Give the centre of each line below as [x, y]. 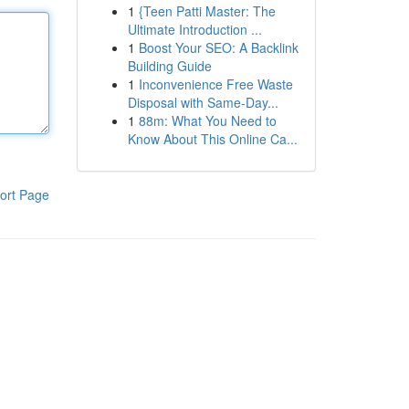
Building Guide [169, 66]
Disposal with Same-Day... [203, 102]
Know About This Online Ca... [212, 139]
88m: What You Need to [207, 121]
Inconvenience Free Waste [215, 84]
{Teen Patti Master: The [207, 11]
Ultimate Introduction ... [194, 29]
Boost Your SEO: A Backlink [218, 47]
